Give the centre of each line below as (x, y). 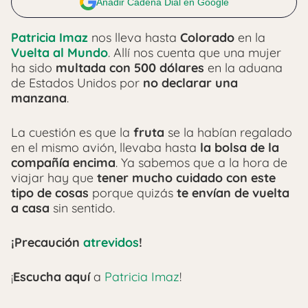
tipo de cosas (50, 192)
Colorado (207, 37)
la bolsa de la (240, 147)
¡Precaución (47, 242)
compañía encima (63, 162)
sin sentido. (82, 208)
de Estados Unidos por (77, 82)
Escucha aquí (52, 276)
